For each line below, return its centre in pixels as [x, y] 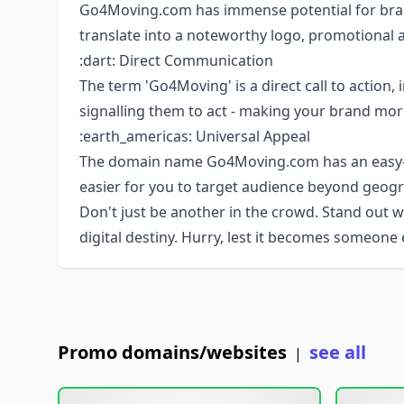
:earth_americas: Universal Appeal [195, 136]
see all [338, 352]
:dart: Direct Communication [176, 60]
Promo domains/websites [172, 352]
